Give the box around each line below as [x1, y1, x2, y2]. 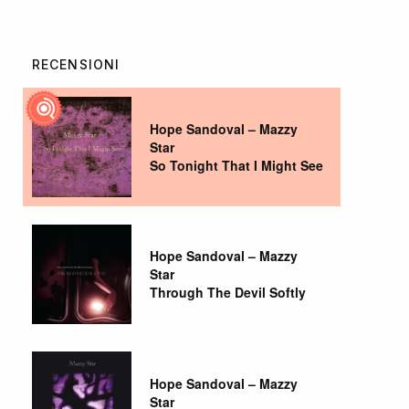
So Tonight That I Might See [150, 156, 324, 175]
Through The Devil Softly [150, 283, 307, 302]
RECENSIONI [32, 57, 121, 73]
